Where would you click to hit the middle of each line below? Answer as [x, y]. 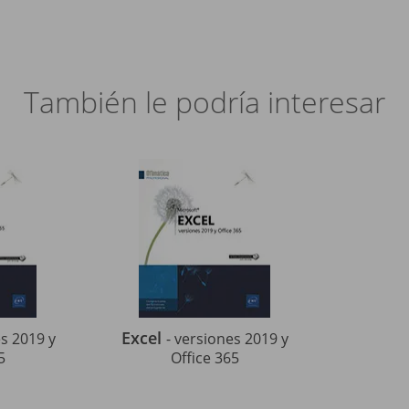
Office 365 [204, 358]
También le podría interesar [204, 102]
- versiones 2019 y [227, 339]
